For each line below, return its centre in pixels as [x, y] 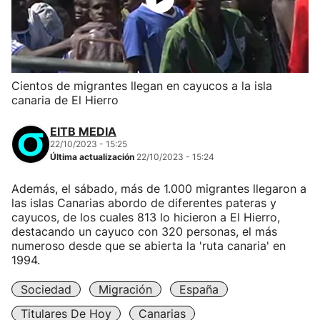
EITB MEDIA [83, 131]
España [199, 289]
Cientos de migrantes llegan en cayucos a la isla [142, 86]
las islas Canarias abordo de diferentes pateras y [144, 203]
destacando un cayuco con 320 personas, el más [144, 231]
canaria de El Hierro [65, 100]
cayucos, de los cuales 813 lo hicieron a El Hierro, [146, 217]
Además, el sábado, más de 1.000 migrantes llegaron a [159, 189]
